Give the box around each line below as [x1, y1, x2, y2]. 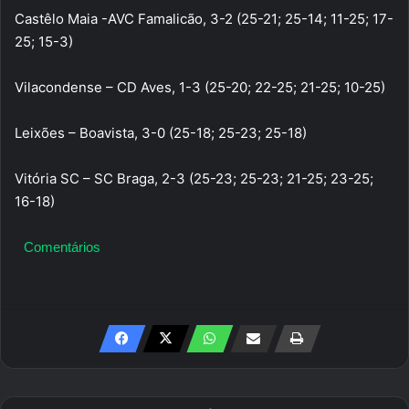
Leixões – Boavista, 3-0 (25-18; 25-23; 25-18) [15, 123, 307, 142]
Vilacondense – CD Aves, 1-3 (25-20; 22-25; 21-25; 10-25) [15, 78, 385, 96]
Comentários [24, 238, 100, 255]
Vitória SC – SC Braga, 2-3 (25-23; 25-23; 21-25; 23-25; [15, 169, 373, 187]
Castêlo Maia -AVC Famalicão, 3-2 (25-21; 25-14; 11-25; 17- [15, 9, 393, 27]
